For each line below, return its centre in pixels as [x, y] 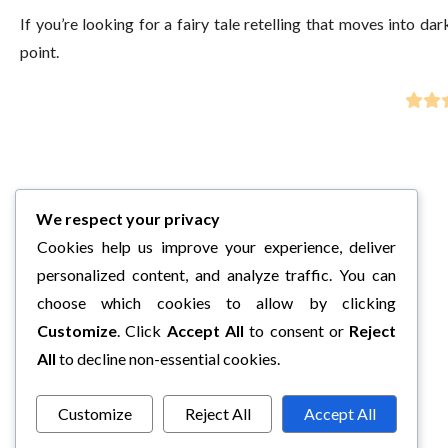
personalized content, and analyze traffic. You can [217, 274]
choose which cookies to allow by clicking [217, 302]
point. [39, 51]
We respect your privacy [128, 218]
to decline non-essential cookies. [168, 358]
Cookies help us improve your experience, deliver [217, 246]
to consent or [296, 330]
